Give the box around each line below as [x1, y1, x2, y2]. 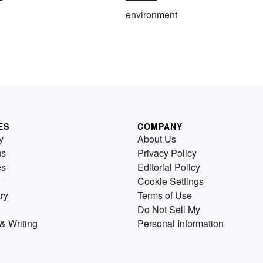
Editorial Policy [137, 160, 200, 174]
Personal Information [137, 217, 224, 230]
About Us [137, 132, 176, 146]
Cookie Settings [137, 174, 204, 188]
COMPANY [137, 120, 183, 132]
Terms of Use [137, 188, 192, 202]
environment [126, 8, 177, 21]
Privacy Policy [137, 146, 197, 160]
